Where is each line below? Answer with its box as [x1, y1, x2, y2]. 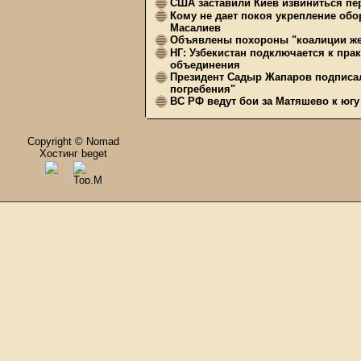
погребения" [170, 83, 235, 95]
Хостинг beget [39, 147, 107, 160]
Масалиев [170, 22, 221, 34]
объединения [170, 59, 240, 71]
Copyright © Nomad [27, 135, 119, 147]
